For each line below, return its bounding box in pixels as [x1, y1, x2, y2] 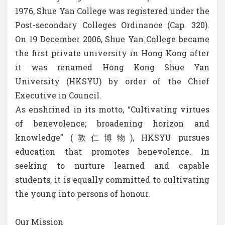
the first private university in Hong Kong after [15, 47, 209, 58]
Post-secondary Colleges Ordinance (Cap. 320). [15, 19, 209, 30]
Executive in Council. [15, 89, 101, 100]
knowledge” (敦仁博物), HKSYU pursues [15, 132, 209, 143]
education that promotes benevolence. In [15, 146, 209, 157]
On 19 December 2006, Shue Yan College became [15, 33, 209, 44]
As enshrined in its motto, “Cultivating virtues [15, 103, 209, 115]
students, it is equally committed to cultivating [15, 174, 209, 185]
